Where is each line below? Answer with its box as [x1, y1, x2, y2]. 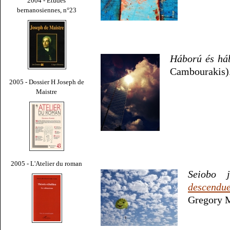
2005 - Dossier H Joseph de [9, 78, 84, 86]
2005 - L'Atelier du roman [11, 159, 83, 167]
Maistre [36, 87, 57, 95]
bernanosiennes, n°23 [17, 6, 76, 14]
